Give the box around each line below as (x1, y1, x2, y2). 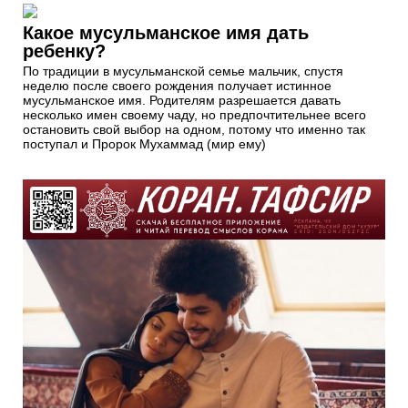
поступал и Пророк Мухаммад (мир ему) (23, 136, 266, 151)
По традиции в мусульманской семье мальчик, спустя (23, 63, 343, 78)
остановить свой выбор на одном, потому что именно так (23, 121, 365, 137)
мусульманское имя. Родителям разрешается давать (23, 92, 341, 107)
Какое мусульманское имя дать (23, 22, 309, 43)
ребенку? (23, 40, 106, 61)
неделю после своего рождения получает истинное (23, 77, 331, 93)
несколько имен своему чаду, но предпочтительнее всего (23, 107, 366, 122)
